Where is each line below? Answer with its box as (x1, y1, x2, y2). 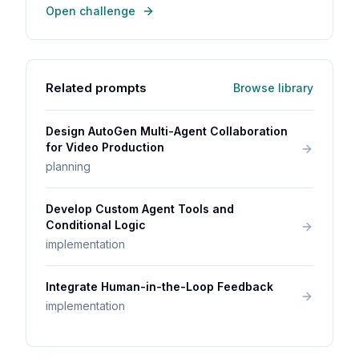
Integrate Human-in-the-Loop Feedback (46, 280, 273, 293)
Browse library (233, 81, 313, 95)
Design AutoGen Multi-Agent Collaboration (46, 124, 288, 138)
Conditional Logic (46, 218, 146, 232)
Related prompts (46, 80, 147, 95)
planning (46, 159, 91, 173)
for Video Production (46, 140, 164, 154)
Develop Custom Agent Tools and (46, 202, 234, 216)
